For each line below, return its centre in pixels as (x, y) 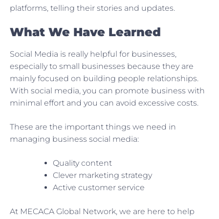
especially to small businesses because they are (102, 66)
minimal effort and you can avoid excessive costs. (104, 103)
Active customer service (99, 188)
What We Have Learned (85, 32)
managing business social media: (74, 139)
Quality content (82, 163)
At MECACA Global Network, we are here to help (102, 212)
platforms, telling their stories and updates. (92, 8)
